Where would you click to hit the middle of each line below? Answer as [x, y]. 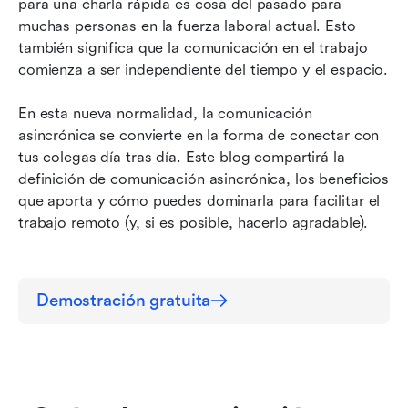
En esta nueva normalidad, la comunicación [165, 113]
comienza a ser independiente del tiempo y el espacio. [204, 69]
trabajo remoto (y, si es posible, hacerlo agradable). [194, 222]
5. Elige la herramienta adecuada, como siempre [204, 138]
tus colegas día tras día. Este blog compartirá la [182, 157]
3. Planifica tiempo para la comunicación [177, 44]
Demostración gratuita [124, 300]
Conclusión [75, 175]
